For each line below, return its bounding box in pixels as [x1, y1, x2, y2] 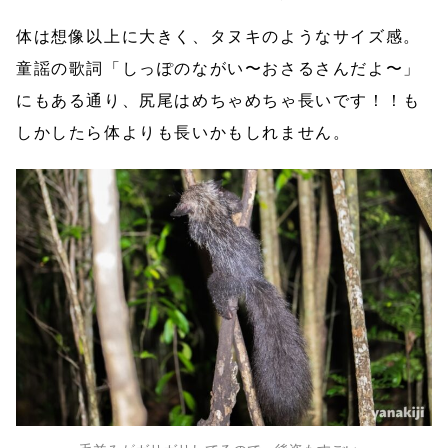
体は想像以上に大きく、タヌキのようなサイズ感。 [16, 27, 421, 45]
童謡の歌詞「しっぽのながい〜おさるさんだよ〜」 [16, 59, 421, 77]
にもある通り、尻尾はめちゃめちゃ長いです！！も [16, 91, 421, 109]
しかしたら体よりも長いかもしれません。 [16, 123, 351, 141]
